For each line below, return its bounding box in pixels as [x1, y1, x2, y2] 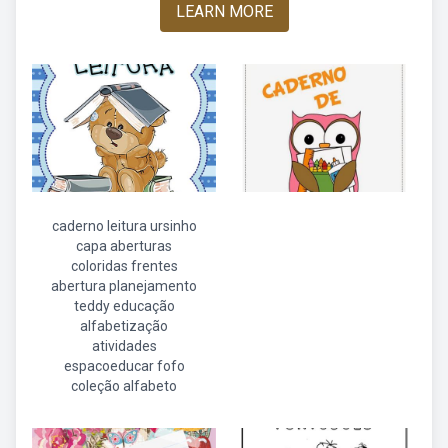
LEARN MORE [175, 2, 273, 21]
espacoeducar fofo [63, 358, 185, 374]
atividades [91, 338, 157, 354]
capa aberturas [76, 238, 172, 254]
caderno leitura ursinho [51, 218, 197, 234]
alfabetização [80, 318, 168, 334]
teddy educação [73, 298, 175, 314]
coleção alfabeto [71, 378, 177, 394]
